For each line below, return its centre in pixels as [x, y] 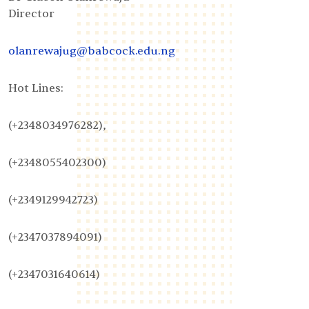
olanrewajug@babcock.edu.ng [92, 51]
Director [33, 14]
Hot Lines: [37, 89]
